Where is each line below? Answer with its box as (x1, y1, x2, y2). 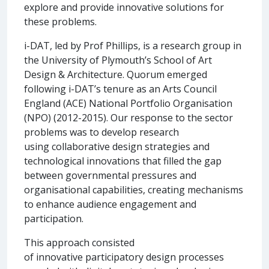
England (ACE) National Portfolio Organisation (24, 96, 232, 110)
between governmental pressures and (24, 168, 196, 182)
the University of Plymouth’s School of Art (24, 53, 212, 67)
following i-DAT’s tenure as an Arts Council (24, 82, 217, 95)
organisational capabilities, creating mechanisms (24, 183, 243, 196)
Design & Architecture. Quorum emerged (24, 67, 207, 81)
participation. (24, 211, 83, 225)
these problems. (24, 14, 97, 28)
